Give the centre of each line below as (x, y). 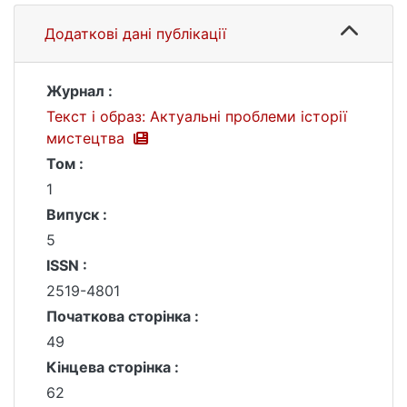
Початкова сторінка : (123, 316)
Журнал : (79, 91)
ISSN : (67, 265)
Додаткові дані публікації (135, 34)
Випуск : (77, 214)
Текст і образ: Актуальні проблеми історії (197, 116)
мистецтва (88, 138)
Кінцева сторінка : (113, 367)
